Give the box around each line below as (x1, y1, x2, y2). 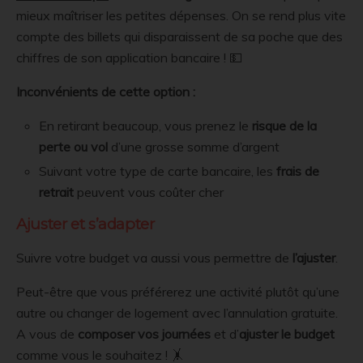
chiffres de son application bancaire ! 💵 (16, 49, 242, 66)
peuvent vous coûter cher (74, 183, 228, 200)
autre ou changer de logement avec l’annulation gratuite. (16, 304, 338, 321)
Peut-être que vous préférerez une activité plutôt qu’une (16, 283, 340, 300)
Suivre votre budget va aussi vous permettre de (16, 249, 293, 266)
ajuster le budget (239, 325, 335, 342)
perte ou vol (39, 138, 109, 155)
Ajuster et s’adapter (16, 214, 155, 233)
